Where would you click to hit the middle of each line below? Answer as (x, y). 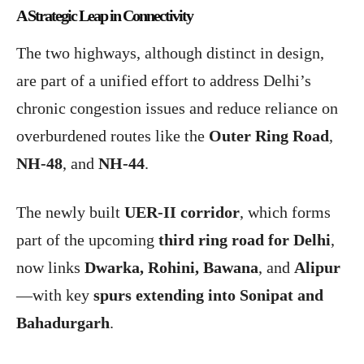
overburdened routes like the (113, 136)
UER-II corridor (182, 212)
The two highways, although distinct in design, (170, 53)
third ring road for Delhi (245, 240)
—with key (55, 295)
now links (50, 268)
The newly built (70, 212)
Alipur (317, 268)
